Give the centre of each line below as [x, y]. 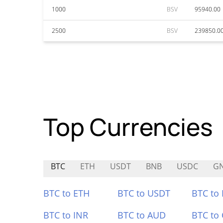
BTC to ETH [66, 193]
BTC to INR [66, 215]
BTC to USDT [144, 193]
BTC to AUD [141, 215]
